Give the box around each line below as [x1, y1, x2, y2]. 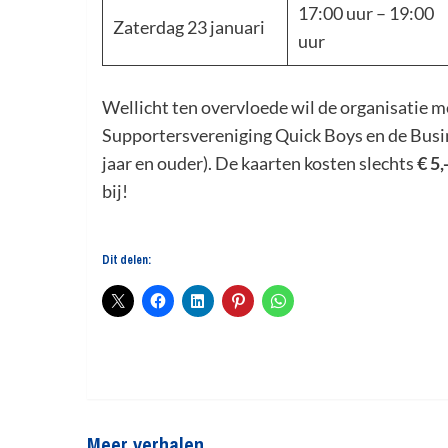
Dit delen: [102, 252, 151, 268]
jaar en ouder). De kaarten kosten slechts [102, 152, 417, 174]
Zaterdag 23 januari [113, 16, 265, 38]
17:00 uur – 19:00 [298, 2, 434, 24]
